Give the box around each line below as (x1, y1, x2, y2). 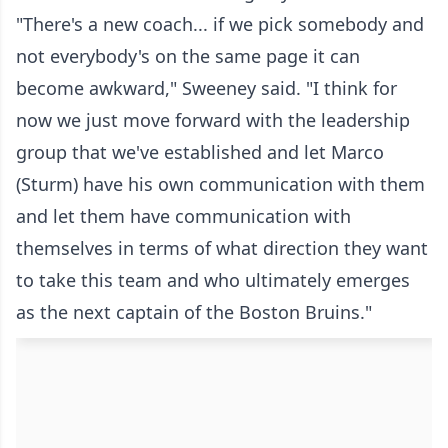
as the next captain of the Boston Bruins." (16, 300, 372, 325)
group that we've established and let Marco (16, 140, 384, 165)
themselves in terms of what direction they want (16, 236, 428, 261)
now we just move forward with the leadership (16, 108, 410, 133)
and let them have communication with (16, 204, 351, 229)
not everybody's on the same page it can (16, 44, 360, 69)
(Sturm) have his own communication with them (16, 172, 425, 197)
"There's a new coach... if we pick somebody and (16, 12, 424, 37)
